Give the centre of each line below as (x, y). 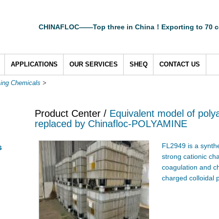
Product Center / (72, 114)
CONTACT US (180, 64)
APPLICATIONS (34, 64)
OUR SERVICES (94, 64)
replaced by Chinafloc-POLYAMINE (111, 124)
